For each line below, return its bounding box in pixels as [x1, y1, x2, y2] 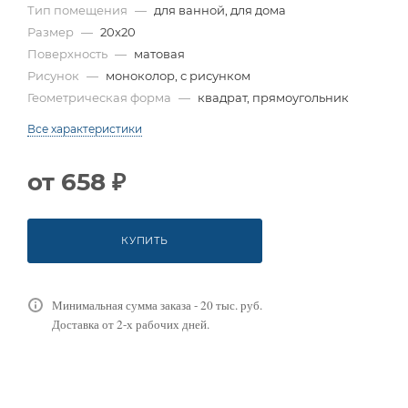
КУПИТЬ [121, 233, 168, 247]
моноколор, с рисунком [106, 67, 250, 83]
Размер [27, 24, 76, 39]
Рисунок [27, 67, 82, 83]
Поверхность [27, 46, 110, 61]
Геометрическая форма [27, 89, 174, 105]
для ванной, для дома [154, 2, 286, 17]
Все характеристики [27, 121, 142, 136]
